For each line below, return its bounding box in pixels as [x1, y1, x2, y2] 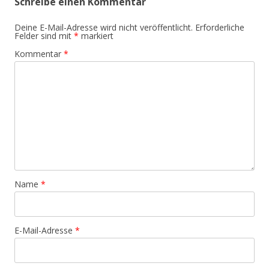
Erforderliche [195, 22, 244, 33]
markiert [79, 30, 113, 41]
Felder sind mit [14, 30, 74, 41]
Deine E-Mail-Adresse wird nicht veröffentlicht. [14, 22, 193, 33]
